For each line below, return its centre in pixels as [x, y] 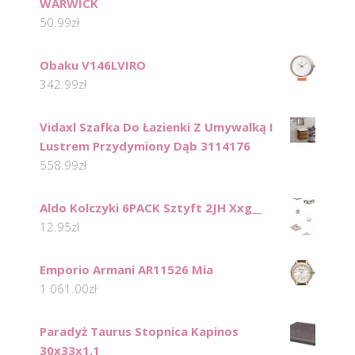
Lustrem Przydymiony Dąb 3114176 [145, 146]
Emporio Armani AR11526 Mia [126, 270]
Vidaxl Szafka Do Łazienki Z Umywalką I [157, 127]
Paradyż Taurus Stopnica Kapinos [139, 332]
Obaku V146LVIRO [93, 65]
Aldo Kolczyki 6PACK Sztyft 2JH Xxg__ [151, 208]
